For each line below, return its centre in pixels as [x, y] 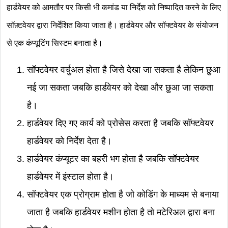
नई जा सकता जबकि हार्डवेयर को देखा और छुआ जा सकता [120, 88]
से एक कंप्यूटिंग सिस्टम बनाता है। [55, 43]
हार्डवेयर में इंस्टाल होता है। [72, 177]
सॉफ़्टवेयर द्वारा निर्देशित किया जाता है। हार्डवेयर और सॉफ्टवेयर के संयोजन [112, 25]
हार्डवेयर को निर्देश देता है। [71, 141]
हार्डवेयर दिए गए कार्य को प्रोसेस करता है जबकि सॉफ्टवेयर [120, 123]
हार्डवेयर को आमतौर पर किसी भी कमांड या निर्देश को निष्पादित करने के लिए [114, 7]
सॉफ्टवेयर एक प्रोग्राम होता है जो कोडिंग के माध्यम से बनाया [123, 194]
